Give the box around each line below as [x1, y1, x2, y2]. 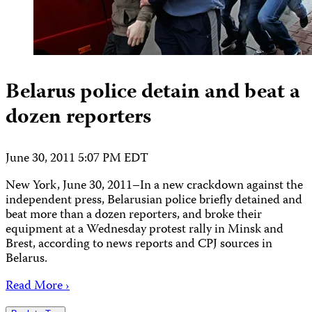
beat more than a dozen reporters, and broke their [6, 205, 262, 226]
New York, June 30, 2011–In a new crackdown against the [6, 175, 303, 196]
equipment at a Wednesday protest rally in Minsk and [6, 219, 283, 240]
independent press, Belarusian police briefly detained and [6, 190, 302, 211]
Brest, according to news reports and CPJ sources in [6, 234, 272, 255]
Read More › [6, 276, 70, 297]
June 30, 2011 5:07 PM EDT [6, 148, 148, 169]
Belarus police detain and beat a [6, 75, 300, 110]
